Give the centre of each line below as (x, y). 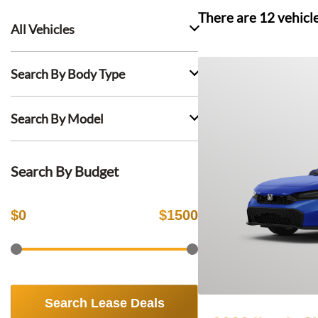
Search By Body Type (68, 74)
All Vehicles (43, 29)
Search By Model (57, 119)
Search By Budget (65, 171)
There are (229, 18)
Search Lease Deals (104, 303)
